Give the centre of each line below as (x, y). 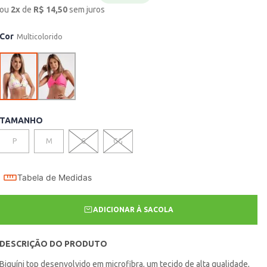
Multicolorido (40, 37)
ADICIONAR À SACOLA (133, 210)
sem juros (87, 10)
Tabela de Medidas (55, 178)
